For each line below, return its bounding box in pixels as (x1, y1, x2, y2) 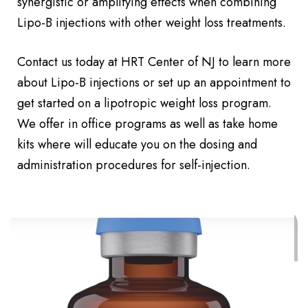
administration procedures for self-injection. (17, 156, 254, 174)
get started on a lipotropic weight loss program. (17, 94, 272, 112)
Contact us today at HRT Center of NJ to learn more (17, 53, 291, 71)
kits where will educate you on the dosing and (17, 135, 257, 153)
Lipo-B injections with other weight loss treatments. (17, 14, 286, 32)
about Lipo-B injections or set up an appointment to (17, 74, 291, 91)
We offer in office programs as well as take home (17, 115, 278, 133)
